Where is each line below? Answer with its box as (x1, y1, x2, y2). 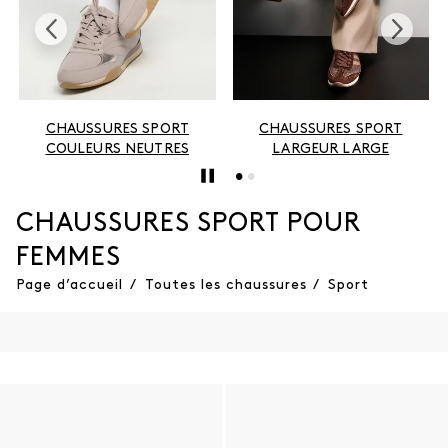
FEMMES (16, 244, 121, 272)
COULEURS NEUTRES (45, 141, 189, 157)
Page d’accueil (16, 277, 123, 293)
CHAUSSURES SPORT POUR (16, 210, 361, 238)
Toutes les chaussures (144, 277, 307, 293)
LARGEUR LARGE (272, 141, 390, 157)
